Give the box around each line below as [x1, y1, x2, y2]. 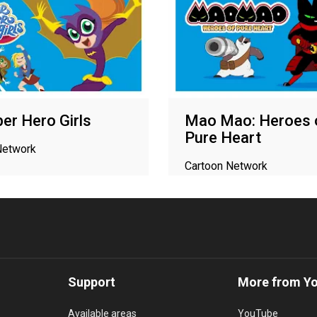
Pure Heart [185, 128, 261, 146]
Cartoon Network [185, 158, 267, 173]
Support [68, 274, 115, 289]
